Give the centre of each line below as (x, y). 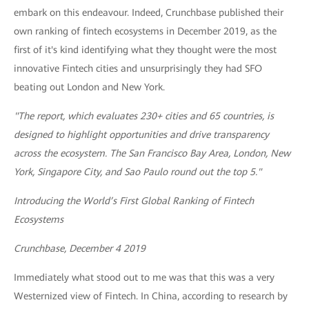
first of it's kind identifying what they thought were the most (145, 50)
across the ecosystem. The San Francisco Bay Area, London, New (152, 153)
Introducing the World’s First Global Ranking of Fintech (134, 201)
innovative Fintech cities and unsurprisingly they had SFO (138, 69)
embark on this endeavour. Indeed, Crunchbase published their (149, 13)
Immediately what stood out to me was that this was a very (144, 278)
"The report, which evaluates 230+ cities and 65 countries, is (144, 116)
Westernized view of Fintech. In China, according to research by (151, 296)
